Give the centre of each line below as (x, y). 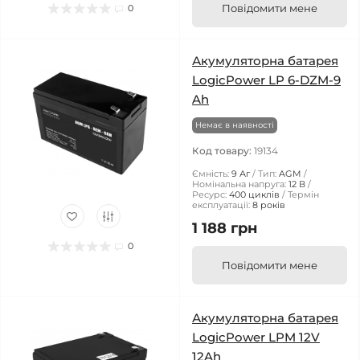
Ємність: (211, 174)
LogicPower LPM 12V (256, 337)
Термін (303, 194)
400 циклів (254, 194)
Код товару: (223, 151)
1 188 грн (225, 228)
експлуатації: (221, 205)
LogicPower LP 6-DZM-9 (266, 80)
